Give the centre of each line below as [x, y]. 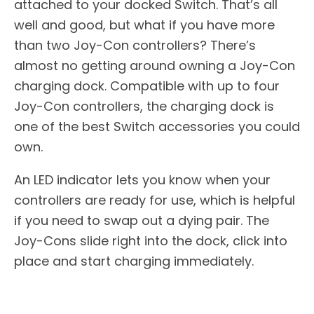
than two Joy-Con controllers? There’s [135, 46]
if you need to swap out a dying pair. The [142, 221]
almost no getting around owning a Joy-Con [155, 66]
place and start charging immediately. [134, 261]
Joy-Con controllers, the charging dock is [144, 107]
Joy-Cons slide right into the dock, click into [151, 241]
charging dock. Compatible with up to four [147, 86]
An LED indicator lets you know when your [142, 180]
